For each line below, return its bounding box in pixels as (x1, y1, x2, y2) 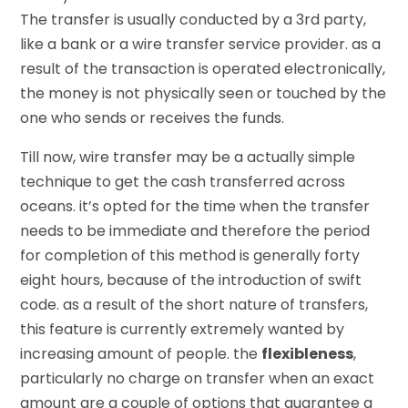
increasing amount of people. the (20, 343, 262, 365)
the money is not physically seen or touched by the (20, 83, 387, 105)
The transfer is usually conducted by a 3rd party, (20, 9, 367, 31)
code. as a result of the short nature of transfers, (20, 294, 369, 316)
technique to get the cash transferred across (20, 171, 346, 193)
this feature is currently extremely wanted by (20, 319, 345, 341)
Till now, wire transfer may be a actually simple (20, 147, 356, 168)
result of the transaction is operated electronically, (20, 58, 386, 80)
